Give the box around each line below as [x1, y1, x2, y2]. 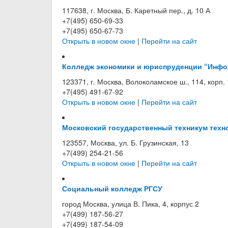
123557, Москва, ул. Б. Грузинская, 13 [62, 137, 189, 148]
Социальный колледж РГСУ [62, 183, 162, 193]
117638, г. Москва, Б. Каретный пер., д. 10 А [62, 5, 210, 15]
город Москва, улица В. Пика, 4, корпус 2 [62, 198, 199, 209]
